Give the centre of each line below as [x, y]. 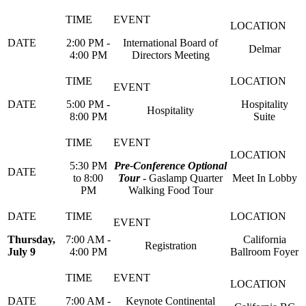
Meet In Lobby [264, 178]
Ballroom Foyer [264, 252]
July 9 [22, 252]
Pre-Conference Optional [170, 166]
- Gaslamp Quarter [181, 178]
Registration [170, 246]
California [264, 239]
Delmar [264, 49]
